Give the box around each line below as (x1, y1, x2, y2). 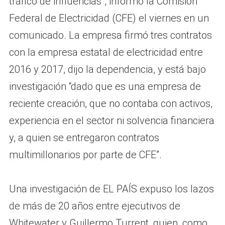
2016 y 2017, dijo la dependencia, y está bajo (9, 63, 206, 75)
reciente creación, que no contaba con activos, (9, 97, 212, 109)
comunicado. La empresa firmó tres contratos (9, 29, 212, 41)
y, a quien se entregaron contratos (9, 131, 159, 144)
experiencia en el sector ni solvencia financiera (9, 114, 214, 127)
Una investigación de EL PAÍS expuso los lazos (9, 182, 214, 195)
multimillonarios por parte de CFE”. (9, 148, 162, 161)
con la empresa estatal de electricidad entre (9, 46, 203, 58)
